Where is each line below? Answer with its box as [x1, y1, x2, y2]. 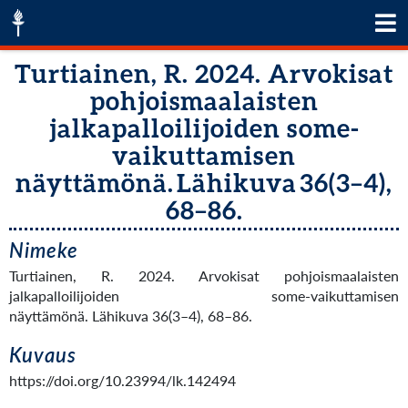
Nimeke [9, 238, 78, 262]
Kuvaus [9, 342, 76, 367]
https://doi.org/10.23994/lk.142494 [9, 372, 236, 389]
